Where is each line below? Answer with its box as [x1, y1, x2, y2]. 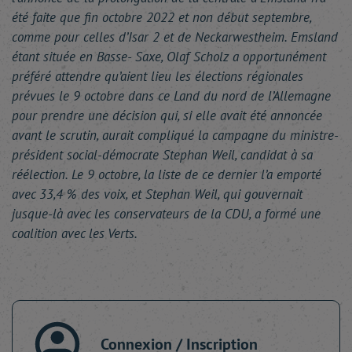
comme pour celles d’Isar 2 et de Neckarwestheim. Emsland [12, 28, 338, 46]
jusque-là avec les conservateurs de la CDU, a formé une [12, 205, 321, 222]
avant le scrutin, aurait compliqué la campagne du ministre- [12, 126, 339, 144]
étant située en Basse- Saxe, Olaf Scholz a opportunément [12, 48, 326, 65]
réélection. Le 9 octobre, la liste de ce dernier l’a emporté [12, 166, 321, 183]
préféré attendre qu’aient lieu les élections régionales [12, 68, 303, 85]
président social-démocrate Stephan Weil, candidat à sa [12, 146, 313, 163]
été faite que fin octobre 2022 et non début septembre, [12, 9, 311, 26]
